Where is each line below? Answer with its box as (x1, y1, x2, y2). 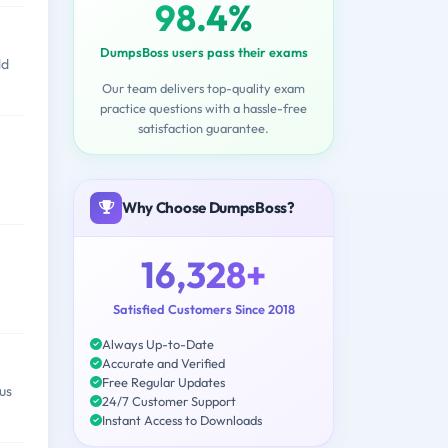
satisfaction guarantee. (138, 119, 269, 136)
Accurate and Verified (102, 354, 225, 371)
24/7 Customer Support (102, 392, 236, 409)
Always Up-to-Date (102, 335, 214, 352)
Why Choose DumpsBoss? (122, 197, 295, 217)
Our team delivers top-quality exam (102, 79, 305, 96)
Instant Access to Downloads (102, 411, 262, 428)
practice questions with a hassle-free (100, 99, 307, 116)
